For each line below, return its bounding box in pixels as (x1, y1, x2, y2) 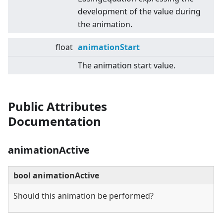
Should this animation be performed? (13, 190, 154, 202)
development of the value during (78, 6, 201, 17)
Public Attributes (8, 98, 107, 115)
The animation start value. (78, 60, 175, 71)
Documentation (8, 113, 101, 130)
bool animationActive (13, 170, 99, 181)
